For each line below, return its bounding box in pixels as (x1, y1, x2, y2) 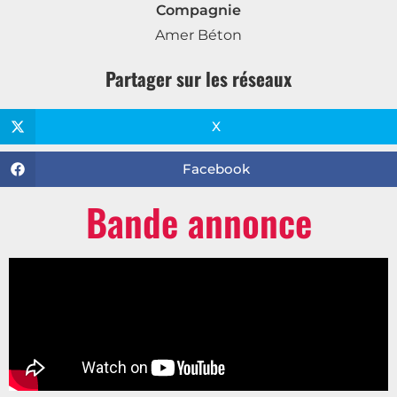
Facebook (183, 160, 250, 178)
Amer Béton (155, 26, 242, 43)
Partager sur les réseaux (105, 64, 292, 92)
